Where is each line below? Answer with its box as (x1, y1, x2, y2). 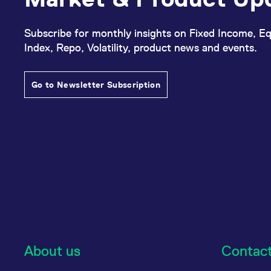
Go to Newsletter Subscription (31, 80, 161, 90)
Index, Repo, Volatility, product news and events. (24, 41, 257, 54)
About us (24, 243, 80, 259)
